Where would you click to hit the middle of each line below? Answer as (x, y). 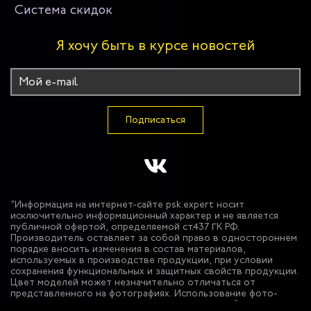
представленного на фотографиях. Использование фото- (144, 293)
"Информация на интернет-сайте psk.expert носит (127, 204)
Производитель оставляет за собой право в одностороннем (154, 238)
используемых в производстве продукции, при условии (142, 260)
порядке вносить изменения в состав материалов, (128, 249)
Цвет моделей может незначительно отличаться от (133, 282)
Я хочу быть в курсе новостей (155, 45)
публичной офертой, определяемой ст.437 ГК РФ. (125, 227)
